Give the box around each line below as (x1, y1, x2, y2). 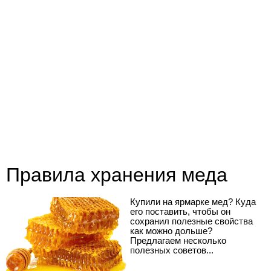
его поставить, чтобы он (130, 206, 230, 217)
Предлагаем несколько (130, 235, 226, 246)
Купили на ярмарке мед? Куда (130, 197, 256, 207)
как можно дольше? (130, 226, 212, 236)
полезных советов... (130, 245, 214, 255)
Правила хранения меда (6, 164, 227, 186)
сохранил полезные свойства (130, 216, 253, 226)
